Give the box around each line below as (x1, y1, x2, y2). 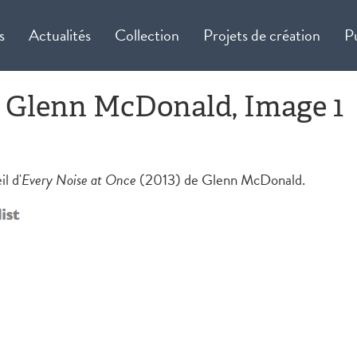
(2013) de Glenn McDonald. (139, 168, 305, 191)
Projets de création (203, 23, 321, 47)
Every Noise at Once (22, 168, 139, 191)
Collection (115, 23, 180, 47)
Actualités (29, 23, 92, 47)
